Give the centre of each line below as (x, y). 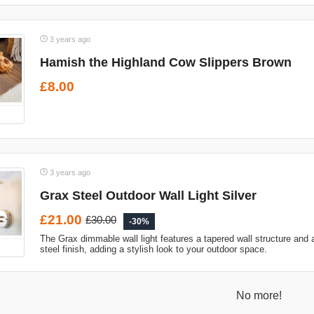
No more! (259, 295)
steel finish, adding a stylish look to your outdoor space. (153, 249)
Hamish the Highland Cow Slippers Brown (166, 62)
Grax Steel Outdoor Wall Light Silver (148, 196)
